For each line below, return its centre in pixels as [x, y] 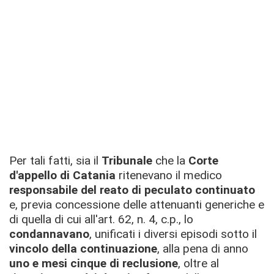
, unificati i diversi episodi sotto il [173, 234]
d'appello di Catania [62, 175]
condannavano [49, 234]
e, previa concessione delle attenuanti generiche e [137, 205]
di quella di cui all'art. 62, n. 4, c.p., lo [101, 219]
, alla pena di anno [203, 249]
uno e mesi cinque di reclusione [94, 263]
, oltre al [198, 263]
